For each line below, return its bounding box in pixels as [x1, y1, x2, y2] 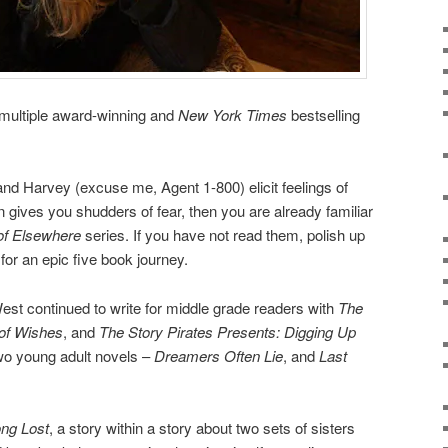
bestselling [287, 104, 360, 126]
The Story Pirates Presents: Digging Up [99, 320, 356, 342]
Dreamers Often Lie [154, 344, 283, 366]
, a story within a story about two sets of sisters [49, 417, 355, 439]
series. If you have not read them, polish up [81, 224, 365, 246]
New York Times [178, 104, 287, 126]
